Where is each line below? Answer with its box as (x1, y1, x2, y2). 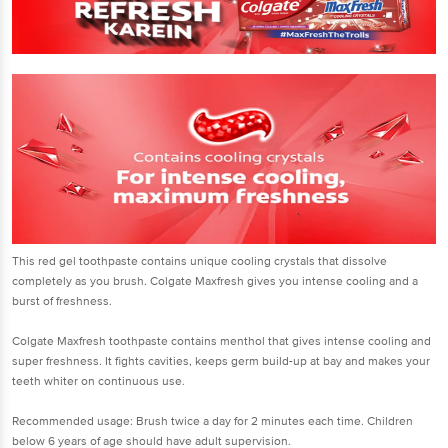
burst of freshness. (12, 293, 112, 309)
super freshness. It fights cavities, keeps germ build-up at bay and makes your (12, 353, 430, 369)
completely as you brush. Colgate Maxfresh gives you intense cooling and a (12, 273, 418, 289)
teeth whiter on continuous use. (12, 373, 185, 389)
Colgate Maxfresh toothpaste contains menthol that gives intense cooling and (12, 333, 431, 349)
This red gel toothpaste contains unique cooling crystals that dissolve (12, 253, 387, 269)
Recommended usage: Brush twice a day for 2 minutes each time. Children (12, 413, 413, 429)
